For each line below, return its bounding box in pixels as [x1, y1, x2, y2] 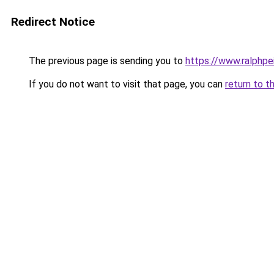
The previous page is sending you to [26, 55, 185, 67]
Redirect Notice [11, 15, 95, 29]
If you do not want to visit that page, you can [26, 78, 225, 90]
